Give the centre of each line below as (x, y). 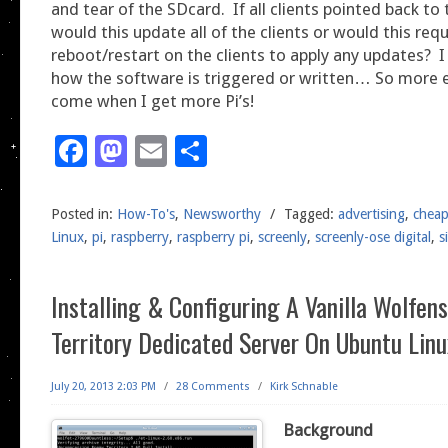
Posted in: (82, 213)
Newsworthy (222, 213)
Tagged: (309, 213)
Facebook (156, 150)
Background (328, 429)
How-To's (146, 213)
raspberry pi (213, 236)
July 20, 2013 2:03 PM (103, 386)
